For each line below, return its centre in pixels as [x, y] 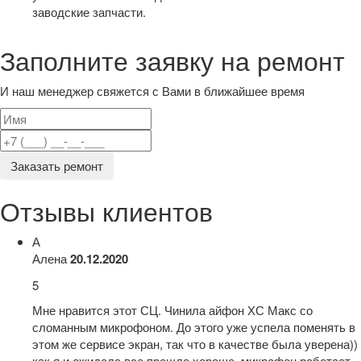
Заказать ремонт [57, 165]
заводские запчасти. [89, 12]
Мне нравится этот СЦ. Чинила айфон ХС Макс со [172, 310]
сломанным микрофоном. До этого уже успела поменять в [194, 327]
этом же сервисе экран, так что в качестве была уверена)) [195, 344]
